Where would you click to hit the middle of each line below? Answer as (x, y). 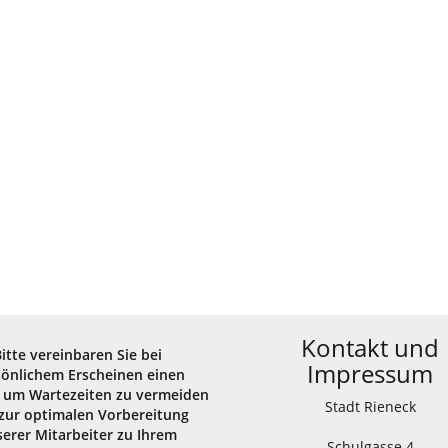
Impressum (370, 373)
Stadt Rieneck (370, 406)
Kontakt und (370, 347)
